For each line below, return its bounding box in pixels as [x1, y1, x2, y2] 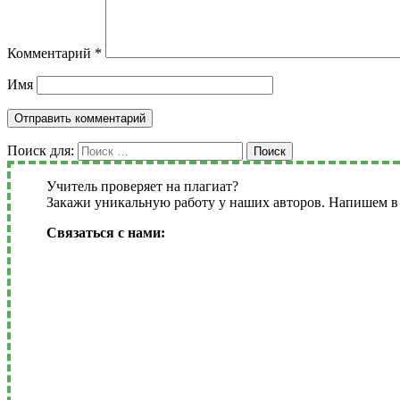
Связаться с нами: [46, 224, 165, 240]
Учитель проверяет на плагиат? [46, 178, 238, 194]
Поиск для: [7, 142, 74, 158]
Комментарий [7, 45, 95, 61]
